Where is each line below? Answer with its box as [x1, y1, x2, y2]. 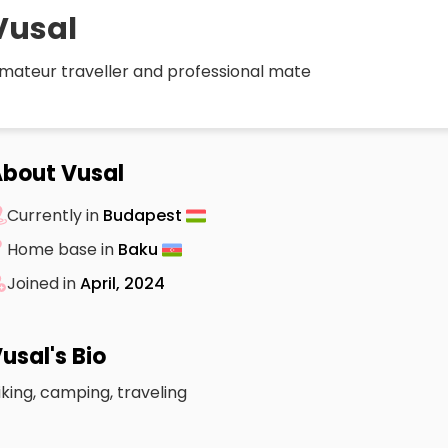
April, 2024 [80, 271, 165, 295]
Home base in [7, 237, 118, 261]
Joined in [7, 271, 80, 295]
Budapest [103, 203, 186, 227]
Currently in [7, 203, 103, 227]
